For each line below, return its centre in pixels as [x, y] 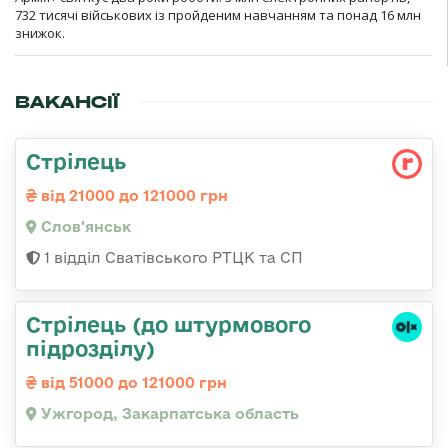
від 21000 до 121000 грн [132, 196]
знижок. [40, 33]
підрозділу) [90, 348]
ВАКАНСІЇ [67, 102]
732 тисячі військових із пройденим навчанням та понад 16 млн [218, 15]
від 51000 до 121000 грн [132, 383]
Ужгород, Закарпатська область [168, 414]
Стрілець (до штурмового [168, 324]
